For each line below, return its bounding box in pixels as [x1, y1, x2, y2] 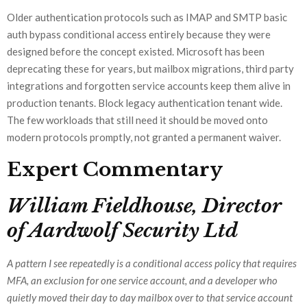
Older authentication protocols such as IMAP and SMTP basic [7, 11, 287, 24]
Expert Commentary [7, 158, 223, 182]
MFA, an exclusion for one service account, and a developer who [7, 274, 278, 287]
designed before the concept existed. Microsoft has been [7, 45, 265, 58]
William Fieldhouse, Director [7, 194, 281, 219]
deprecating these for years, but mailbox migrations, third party [7, 62, 294, 75]
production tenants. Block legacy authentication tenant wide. [7, 97, 282, 110]
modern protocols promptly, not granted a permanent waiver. [7, 131, 281, 144]
